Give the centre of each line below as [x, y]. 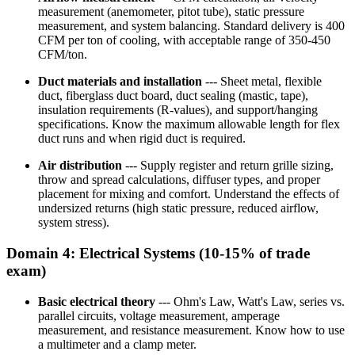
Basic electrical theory [97, 301]
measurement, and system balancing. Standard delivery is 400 [191, 26]
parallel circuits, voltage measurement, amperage [159, 315]
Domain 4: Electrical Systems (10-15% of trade [158, 253]
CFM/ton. [63, 55]
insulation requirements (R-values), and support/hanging [178, 110]
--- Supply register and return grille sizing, [228, 166]
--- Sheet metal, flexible [262, 82]
